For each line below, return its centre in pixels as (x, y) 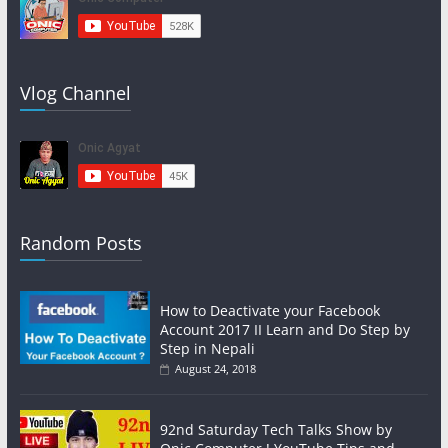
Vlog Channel (75, 92)
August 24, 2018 (215, 368)
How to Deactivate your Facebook (269, 310)
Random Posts (80, 242)
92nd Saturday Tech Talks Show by (275, 429)
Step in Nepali (207, 348)
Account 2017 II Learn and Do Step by (284, 329)
